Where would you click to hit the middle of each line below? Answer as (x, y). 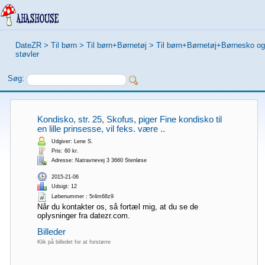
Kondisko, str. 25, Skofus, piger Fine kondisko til (130, 119)
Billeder (51, 232)
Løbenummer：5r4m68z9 (83, 196)
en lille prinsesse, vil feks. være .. (101, 129)
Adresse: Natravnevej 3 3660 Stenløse (99, 160)
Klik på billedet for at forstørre (74, 242)
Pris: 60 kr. (65, 151)
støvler (27, 54)
